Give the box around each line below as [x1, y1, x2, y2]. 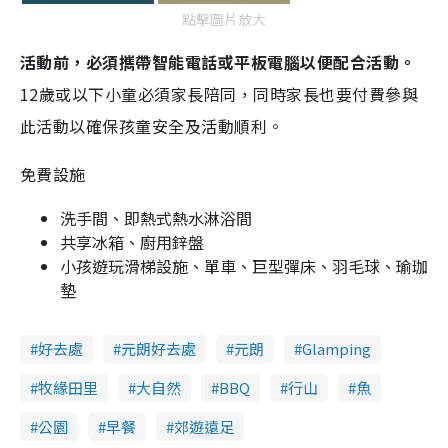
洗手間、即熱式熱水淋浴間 [60, 205, 252, 230]
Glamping [302, 337, 371, 359]
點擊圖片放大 [182, 8, 266, 29]
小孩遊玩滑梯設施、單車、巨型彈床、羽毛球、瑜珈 [60, 253, 428, 278]
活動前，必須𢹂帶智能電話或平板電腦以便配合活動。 [20, 49, 416, 74]
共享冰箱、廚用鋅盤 [60, 229, 204, 254]
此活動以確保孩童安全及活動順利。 [20, 113, 284, 138]
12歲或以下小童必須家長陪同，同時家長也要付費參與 [20, 81, 418, 106]
